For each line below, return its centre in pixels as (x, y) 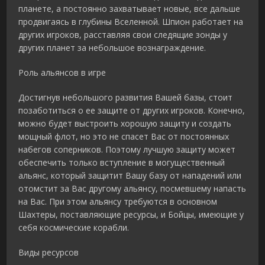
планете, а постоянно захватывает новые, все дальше (130, 9)
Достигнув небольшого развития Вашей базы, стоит (126, 98)
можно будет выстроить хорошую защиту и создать (125, 124)
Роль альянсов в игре (62, 73)
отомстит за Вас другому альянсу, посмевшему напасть (132, 189)
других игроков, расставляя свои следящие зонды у (123, 35)
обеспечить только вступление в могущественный (122, 163)
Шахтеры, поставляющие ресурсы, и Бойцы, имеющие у (131, 215)
